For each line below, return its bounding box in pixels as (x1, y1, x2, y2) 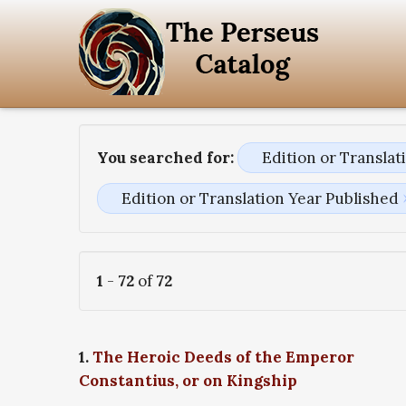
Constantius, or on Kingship (79, 371, 297, 391)
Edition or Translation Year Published (121, 188, 399, 209)
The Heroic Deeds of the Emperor (92, 347, 354, 368)
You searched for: (97, 148, 234, 168)
